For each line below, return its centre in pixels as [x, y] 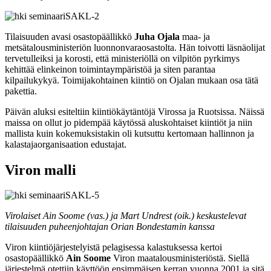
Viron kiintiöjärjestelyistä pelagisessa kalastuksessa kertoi [113, 247]
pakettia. [21, 91]
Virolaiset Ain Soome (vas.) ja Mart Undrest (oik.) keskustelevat [126, 216]
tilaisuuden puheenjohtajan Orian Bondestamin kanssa [110, 227]
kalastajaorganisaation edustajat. [66, 144]
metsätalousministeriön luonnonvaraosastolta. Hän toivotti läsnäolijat [135, 47]
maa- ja [195, 36]
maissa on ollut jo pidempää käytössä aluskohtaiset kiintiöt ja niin [129, 122]
